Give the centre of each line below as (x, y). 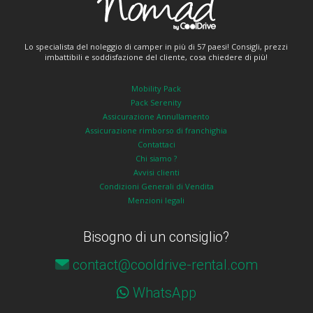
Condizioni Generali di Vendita (156, 187)
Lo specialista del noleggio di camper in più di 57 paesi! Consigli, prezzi (156, 47)
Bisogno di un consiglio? (156, 237)
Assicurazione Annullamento (156, 117)
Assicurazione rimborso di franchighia (156, 131)
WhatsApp (164, 293)
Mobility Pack (156, 89)
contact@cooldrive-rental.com (165, 265)
